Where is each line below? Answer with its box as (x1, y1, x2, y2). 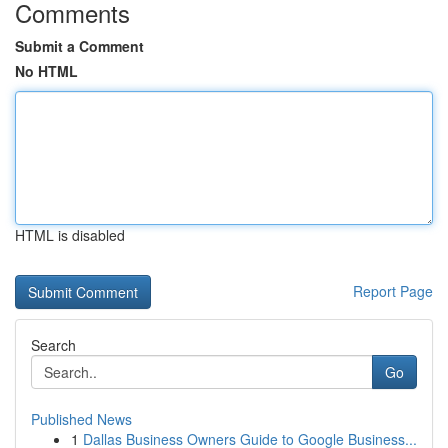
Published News (31, 409, 132, 429)
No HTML (15, 61, 78, 81)
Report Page (353, 281, 433, 301)
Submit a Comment (15, 36, 144, 56)
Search (31, 335, 76, 355)
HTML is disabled (15, 225, 125, 245)
